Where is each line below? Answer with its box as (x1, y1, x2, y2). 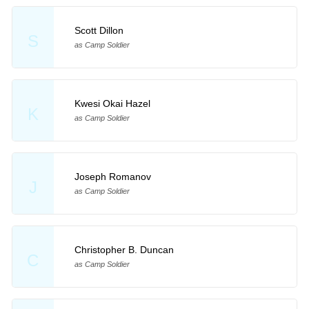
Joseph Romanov (74, 170, 151, 182)
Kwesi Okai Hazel (74, 97, 150, 109)
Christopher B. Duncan (74, 243, 174, 255)
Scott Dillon (74, 24, 123, 36)
